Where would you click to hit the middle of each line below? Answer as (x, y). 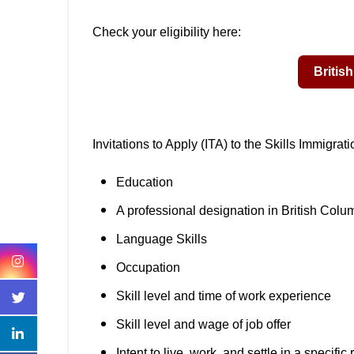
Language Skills (162, 239)
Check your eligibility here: (167, 32)
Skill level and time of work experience (224, 296)
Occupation (148, 267)
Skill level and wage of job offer (203, 324)
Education (145, 182)
